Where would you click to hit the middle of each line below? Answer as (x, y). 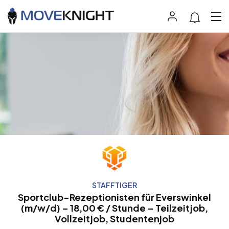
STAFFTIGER (114, 185)
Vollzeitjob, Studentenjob (114, 219)
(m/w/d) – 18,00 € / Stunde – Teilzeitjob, (114, 208)
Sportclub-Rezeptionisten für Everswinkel (114, 197)
